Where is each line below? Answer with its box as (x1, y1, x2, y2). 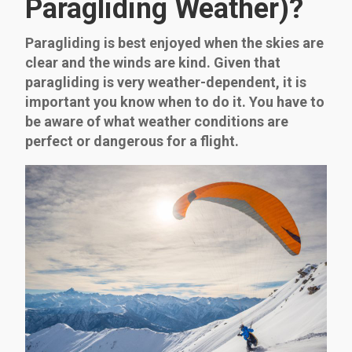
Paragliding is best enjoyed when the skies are (25, 34, 324, 51)
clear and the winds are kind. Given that (25, 53, 280, 71)
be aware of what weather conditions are (25, 112, 288, 130)
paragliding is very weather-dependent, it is (25, 73, 306, 90)
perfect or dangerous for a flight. (25, 132, 239, 149)
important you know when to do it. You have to (25, 93, 324, 110)
